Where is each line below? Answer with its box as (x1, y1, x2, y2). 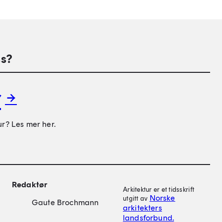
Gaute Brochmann (32, 198, 99, 207)
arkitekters (123, 203, 162, 213)
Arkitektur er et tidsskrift (123, 186, 195, 193)
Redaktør (12, 180, 48, 189)
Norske (149, 193, 175, 203)
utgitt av (123, 195, 150, 202)
